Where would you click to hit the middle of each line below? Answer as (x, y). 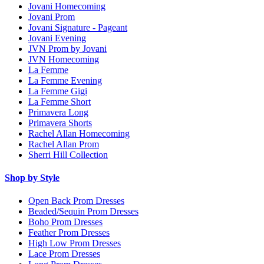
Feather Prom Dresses (69, 233)
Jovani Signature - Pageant (78, 27)
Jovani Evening (57, 38)
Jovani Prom (52, 16)
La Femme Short (60, 101)
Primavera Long (58, 112)
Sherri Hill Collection (68, 154)
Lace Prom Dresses (64, 254)
